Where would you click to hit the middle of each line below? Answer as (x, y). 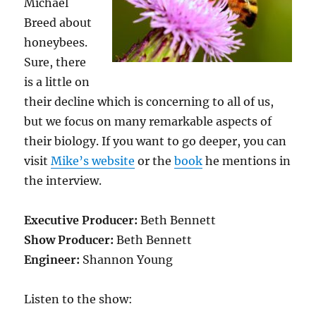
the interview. (63, 180)
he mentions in (247, 160)
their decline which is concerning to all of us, (149, 101)
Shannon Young (127, 259)
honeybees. (56, 42)
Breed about (58, 22)
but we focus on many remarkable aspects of (148, 121)
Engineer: (52, 259)
